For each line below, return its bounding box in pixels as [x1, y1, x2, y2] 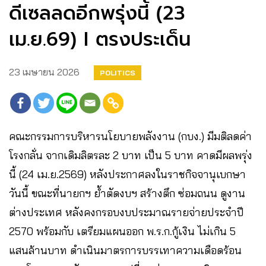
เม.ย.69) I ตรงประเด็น [9, 24, 191, 54]
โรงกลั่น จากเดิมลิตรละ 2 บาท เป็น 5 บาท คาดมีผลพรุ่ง [9, 148, 252, 162]
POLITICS [100, 68, 135, 77]
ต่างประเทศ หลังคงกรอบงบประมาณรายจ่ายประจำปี [9, 205, 244, 219]
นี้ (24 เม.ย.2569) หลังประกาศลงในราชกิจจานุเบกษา [9, 167, 246, 181]
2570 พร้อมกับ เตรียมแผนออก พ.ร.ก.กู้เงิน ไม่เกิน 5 [9, 224, 236, 238]
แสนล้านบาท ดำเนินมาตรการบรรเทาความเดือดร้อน [9, 243, 242, 257]
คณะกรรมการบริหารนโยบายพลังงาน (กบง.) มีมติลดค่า [9, 129, 252, 143]
